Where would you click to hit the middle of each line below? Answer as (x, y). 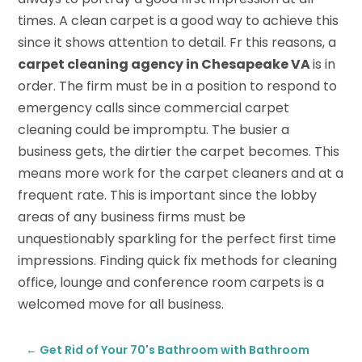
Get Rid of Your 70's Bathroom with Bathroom (175, 350)
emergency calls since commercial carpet (154, 108)
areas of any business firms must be (132, 217)
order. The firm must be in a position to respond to (178, 86)
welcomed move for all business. (121, 305)
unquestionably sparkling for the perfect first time (177, 239)
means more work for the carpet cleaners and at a (181, 174)
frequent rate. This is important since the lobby (168, 196)
